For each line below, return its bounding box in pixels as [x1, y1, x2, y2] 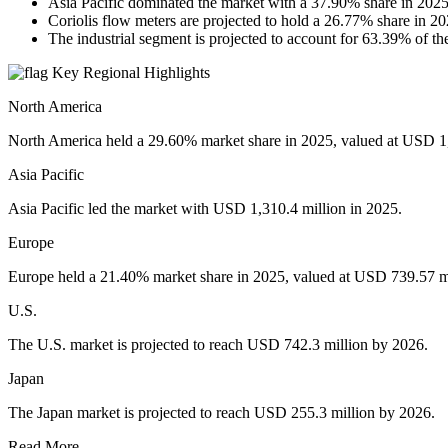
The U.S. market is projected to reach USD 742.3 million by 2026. [8, 336, 428, 354]
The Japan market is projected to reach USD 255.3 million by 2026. [8, 404, 435, 422]
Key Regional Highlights [48, 64, 210, 82]
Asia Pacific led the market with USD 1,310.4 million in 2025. [8, 200, 402, 218]
